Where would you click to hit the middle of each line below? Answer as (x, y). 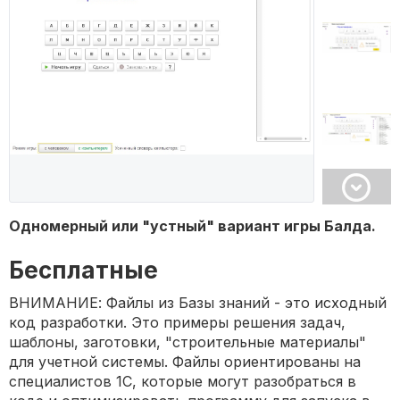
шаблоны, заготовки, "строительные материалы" (187, 342)
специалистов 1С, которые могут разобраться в (183, 382)
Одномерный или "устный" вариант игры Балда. (192, 226)
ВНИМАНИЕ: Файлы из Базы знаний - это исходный (198, 303)
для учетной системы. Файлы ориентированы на (185, 362)
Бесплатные (83, 271)
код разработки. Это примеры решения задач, (177, 323)
